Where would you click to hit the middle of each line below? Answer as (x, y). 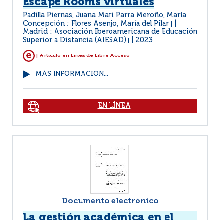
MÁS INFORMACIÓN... (72, 74)
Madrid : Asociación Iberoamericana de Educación (110, 32)
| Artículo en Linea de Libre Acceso (82, 56)
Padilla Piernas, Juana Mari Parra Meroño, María (104, 15)
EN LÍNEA (114, 106)
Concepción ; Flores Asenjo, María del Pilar (97, 24)
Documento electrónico (110, 201)
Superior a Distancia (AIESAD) (74, 40)
